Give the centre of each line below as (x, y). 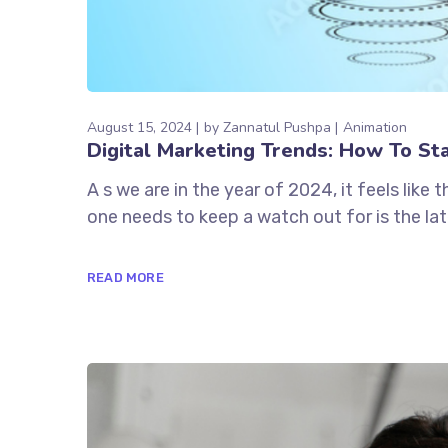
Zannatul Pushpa (277, 127)
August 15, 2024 (139, 127)
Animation (375, 127)
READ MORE (125, 277)
